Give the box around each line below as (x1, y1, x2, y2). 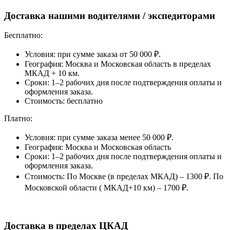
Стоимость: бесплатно (25, 97, 103, 106)
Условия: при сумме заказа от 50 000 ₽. (25, 50, 161, 59)
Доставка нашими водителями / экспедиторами (4, 10, 215, 21)
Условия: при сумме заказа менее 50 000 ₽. (25, 133, 174, 142)
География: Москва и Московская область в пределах (25, 60, 211, 69)
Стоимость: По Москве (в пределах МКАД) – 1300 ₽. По (25, 172, 223, 181)
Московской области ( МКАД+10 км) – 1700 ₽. (25, 183, 188, 193)
